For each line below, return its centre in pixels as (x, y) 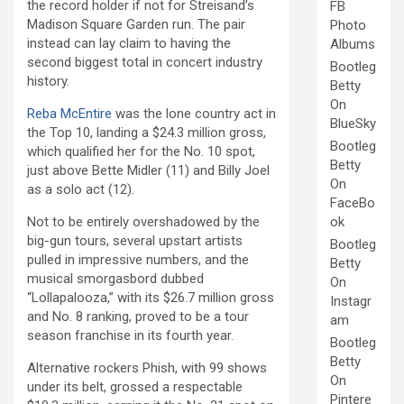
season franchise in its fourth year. (130, 335)
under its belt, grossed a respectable (135, 386)
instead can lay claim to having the (129, 43)
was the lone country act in (194, 113)
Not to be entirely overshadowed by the (143, 221)
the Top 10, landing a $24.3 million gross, (147, 132)
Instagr (351, 302)
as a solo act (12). (81, 189)
